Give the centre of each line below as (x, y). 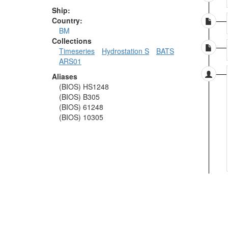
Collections (72, 41)
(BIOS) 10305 (81, 117)
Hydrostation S (125, 51)
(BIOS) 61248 (81, 107)
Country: (67, 21)
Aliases (65, 77)
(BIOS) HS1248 (84, 87)
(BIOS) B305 (79, 97)
